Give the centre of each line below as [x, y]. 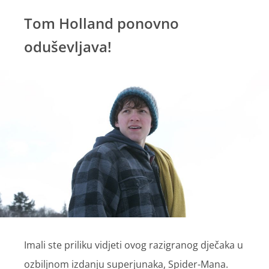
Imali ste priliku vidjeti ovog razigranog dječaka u [134, 245]
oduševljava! [68, 47]
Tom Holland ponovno [101, 23]
